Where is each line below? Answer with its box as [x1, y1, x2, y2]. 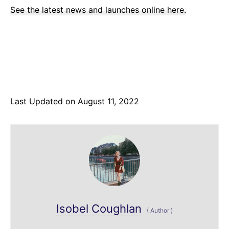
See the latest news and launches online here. [10, 4, 186, 15]
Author [149, 206, 171, 214]
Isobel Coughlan [56, 201, 142, 215]
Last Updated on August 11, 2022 [10, 96, 139, 106]
